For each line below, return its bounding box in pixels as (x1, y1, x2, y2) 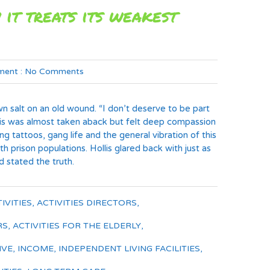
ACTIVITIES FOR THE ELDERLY (13, 221, 141, 231)
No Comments (25, 66, 84, 77)
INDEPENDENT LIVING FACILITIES (58, 243, 200, 254)
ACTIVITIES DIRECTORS (37, 198, 137, 208)
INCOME (17, 243, 54, 254)
